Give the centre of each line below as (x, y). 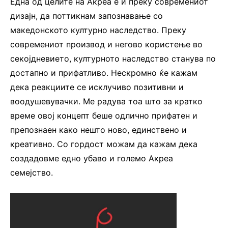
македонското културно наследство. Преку (98, 30)
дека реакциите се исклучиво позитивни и (97, 87)
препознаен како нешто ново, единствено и (98, 130)
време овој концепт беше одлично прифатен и (104, 115)
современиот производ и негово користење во (106, 44)
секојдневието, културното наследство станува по (113, 58)
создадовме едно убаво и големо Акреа (92, 158)
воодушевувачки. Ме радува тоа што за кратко (106, 101)
